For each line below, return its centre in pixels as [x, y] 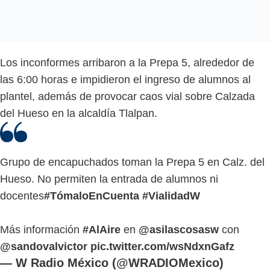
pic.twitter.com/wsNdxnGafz [162, 246]
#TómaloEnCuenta [92, 196]
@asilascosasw [179, 229]
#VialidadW [171, 196]
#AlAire [102, 229]
